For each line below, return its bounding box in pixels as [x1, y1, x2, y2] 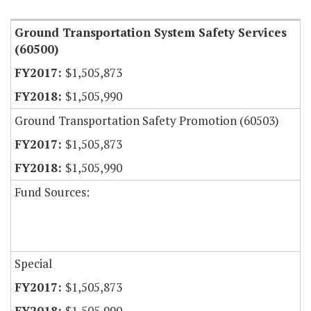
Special [15, 255, 52, 272]
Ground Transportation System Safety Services [15, 24, 287, 41]
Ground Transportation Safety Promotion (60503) [15, 112, 279, 129]
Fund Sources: [15, 184, 90, 201]
